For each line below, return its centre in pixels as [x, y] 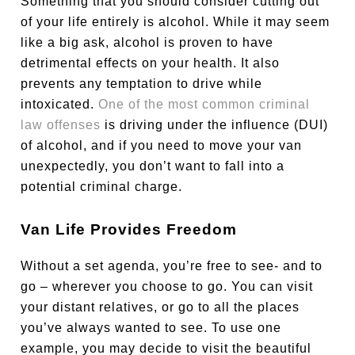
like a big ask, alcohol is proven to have [147, 42]
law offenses [61, 124]
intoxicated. [60, 104]
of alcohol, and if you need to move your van [162, 145]
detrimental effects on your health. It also [151, 63]
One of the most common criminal [204, 104]
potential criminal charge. [102, 186]
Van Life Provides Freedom [129, 229]
